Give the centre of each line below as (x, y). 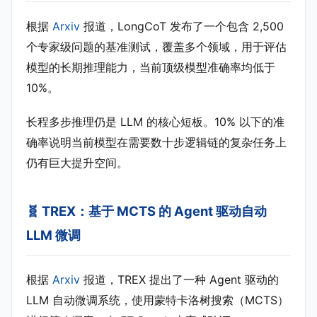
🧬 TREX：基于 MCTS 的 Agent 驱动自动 (146, 211)
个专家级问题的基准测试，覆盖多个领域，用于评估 (156, 46)
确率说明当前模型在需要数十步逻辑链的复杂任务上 (156, 142)
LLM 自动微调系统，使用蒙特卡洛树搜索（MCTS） (157, 300)
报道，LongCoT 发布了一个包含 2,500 (182, 26)
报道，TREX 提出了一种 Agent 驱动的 (179, 279)
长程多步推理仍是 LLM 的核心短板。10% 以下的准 (155, 121)
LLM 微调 (53, 235)
